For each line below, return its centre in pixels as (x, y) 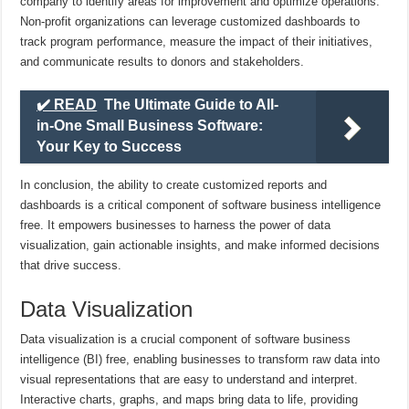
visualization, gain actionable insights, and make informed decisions (200, 245)
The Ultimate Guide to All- (192, 104)
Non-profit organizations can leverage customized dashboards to (190, 21)
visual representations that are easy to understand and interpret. (189, 379)
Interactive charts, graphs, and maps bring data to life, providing (189, 399)
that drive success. (71, 265)
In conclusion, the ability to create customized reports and (174, 184)
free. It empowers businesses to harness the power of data (176, 225)
